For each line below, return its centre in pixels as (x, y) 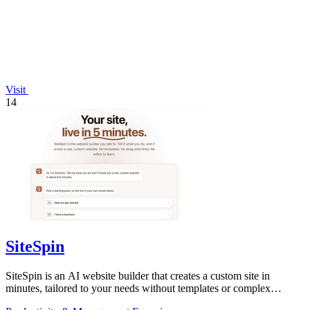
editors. (21, 301)
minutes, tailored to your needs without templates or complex (138, 289)
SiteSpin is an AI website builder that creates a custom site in (138, 276)
